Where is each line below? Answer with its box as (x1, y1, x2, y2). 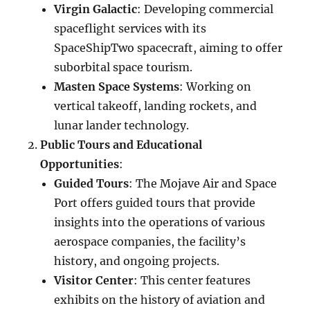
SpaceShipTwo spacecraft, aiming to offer (54, 40, 283, 55)
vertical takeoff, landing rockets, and (54, 98, 257, 113)
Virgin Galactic (54, 1, 138, 16)
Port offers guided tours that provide (54, 195, 256, 210)
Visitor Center (54, 273, 134, 287)
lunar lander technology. (54, 118, 190, 132)
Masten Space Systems (54, 79, 180, 93)
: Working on (179, 79, 252, 93)
